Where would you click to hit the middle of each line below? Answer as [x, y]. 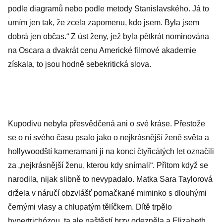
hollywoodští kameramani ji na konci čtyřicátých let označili [111, 151]
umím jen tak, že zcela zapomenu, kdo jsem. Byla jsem [104, 23]
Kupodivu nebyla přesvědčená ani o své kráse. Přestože [107, 124]
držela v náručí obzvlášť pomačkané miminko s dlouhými [107, 193]
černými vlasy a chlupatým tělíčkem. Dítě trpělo [90, 207]
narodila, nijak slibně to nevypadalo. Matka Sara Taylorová [110, 179]
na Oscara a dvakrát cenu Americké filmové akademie [102, 50]
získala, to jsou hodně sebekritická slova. [80, 64]
